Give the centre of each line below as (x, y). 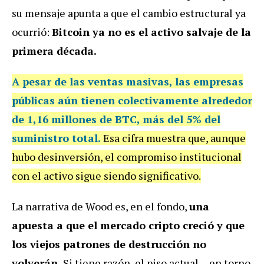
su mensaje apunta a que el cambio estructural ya (129, 13)
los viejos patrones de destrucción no (109, 244)
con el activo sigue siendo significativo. (106, 176)
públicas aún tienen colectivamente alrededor (132, 100)
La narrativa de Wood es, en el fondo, (100, 207)
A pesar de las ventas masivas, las (103, 82)
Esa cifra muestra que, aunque (173, 138)
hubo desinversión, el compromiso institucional (127, 157)
